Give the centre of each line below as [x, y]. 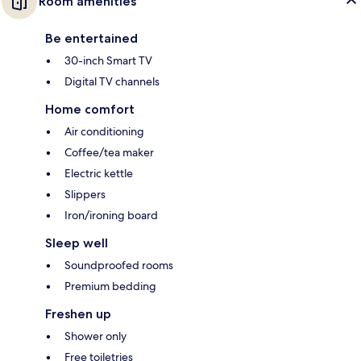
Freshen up [78, 314]
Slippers [85, 195]
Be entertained [91, 39]
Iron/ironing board [111, 216]
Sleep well [77, 243]
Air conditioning [104, 132]
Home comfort [90, 110]
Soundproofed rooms [119, 266]
